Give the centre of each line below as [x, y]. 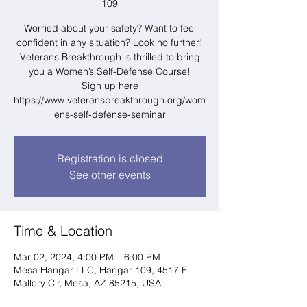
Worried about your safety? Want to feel [110, 28]
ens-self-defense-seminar [110, 114]
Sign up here [110, 86]
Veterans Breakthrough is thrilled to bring [110, 57]
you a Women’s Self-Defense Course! [110, 71]
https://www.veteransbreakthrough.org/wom [110, 100]
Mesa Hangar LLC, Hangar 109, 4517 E [101, 270]
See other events [110, 175]
